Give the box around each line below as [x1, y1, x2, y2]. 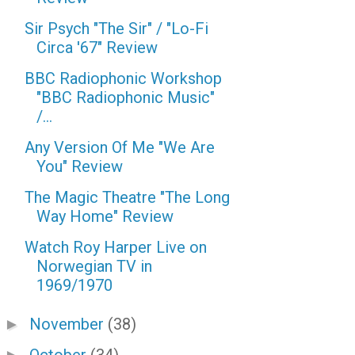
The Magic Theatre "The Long [25, 188, 230, 207]
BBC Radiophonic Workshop [25, 69, 222, 88]
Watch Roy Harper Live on [25, 238, 207, 257]
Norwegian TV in [36, 257, 152, 276]
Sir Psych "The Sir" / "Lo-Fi [25, 19, 208, 38]
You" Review [36, 157, 123, 176]
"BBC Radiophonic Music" [36, 88, 215, 107]
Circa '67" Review [36, 38, 158, 57]
